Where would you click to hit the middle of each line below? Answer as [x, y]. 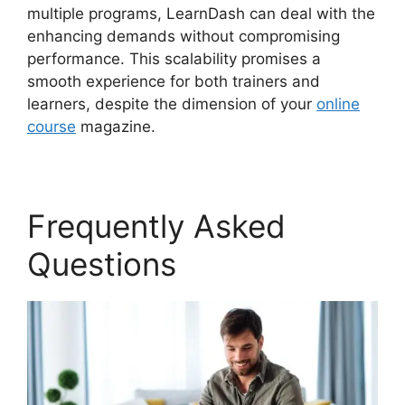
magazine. [116, 126]
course [52, 126]
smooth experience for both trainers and [174, 81]
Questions [102, 264]
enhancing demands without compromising [184, 36]
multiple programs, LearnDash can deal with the [201, 13]
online [338, 104]
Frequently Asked [156, 226]
